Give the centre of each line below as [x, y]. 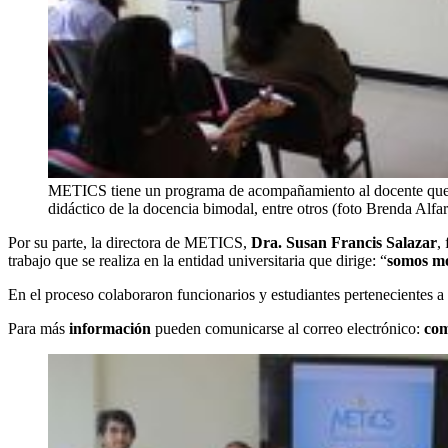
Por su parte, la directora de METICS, [129, 243]
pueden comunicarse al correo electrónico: [287, 329]
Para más [38, 329]
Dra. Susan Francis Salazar [344, 243]
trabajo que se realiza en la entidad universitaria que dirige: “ [197, 261]
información [110, 329]
